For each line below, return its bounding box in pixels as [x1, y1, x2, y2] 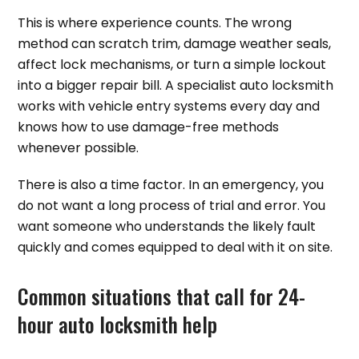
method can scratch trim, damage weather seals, [18, 34, 332, 54]
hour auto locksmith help [18, 309, 218, 340]
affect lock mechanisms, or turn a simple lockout [18, 55, 327, 75]
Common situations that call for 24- [18, 280, 306, 312]
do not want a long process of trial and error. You [18, 196, 326, 216]
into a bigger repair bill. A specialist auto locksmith [18, 76, 334, 95]
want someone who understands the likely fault [18, 217, 317, 236]
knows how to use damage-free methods [18, 118, 280, 137]
